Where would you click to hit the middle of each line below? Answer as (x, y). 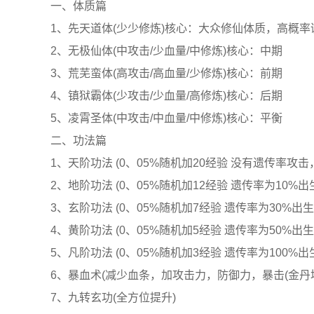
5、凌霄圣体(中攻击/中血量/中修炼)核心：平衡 (166, 118)
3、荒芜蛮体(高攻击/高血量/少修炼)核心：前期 (166, 73)
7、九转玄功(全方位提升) (113, 298)
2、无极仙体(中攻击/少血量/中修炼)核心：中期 (166, 51)
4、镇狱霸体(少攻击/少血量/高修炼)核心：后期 (166, 96)
